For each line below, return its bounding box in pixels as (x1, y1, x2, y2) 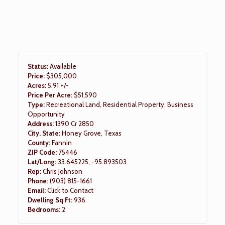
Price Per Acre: (27, 90, 74, 99)
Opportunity (27, 109, 65, 118)
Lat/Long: (27, 157, 58, 166)
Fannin (51, 138, 72, 147)
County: (27, 138, 52, 147)
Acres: (27, 81, 48, 89)
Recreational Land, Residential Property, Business (46, 100, 193, 108)
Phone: (27, 176, 50, 185)
